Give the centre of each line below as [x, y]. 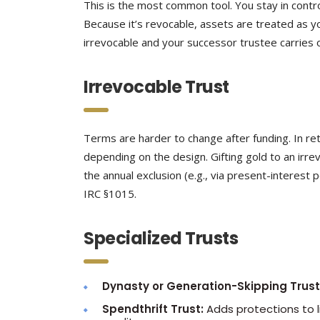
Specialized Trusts [161, 238]
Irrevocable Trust [156, 87]
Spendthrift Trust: [153, 309]
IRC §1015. [110, 194]
